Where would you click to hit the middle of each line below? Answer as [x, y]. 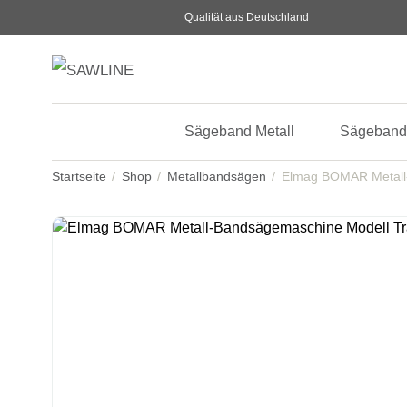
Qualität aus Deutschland [246, 17]
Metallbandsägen [217, 176]
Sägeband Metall [239, 131]
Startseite [79, 176]
